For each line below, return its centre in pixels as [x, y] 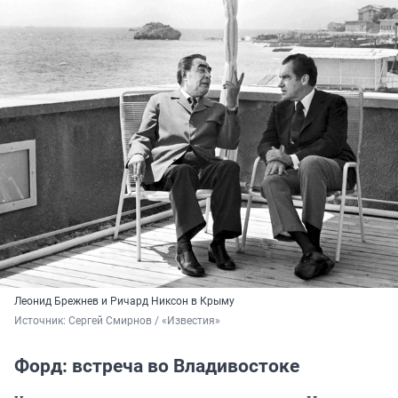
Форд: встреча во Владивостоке [157, 366]
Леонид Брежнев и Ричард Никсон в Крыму [124, 302]
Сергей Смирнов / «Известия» [144, 321]
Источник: [41, 321]
